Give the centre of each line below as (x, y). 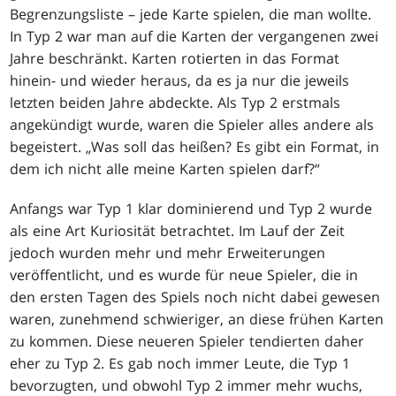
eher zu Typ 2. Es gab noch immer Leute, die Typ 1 (180, 363)
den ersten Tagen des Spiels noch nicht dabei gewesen (195, 297)
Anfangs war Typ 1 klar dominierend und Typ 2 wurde (191, 208)
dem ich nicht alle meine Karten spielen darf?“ (165, 168)
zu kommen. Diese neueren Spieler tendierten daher (187, 341)
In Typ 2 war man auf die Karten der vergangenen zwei (194, 36)
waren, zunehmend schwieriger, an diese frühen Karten (197, 319)
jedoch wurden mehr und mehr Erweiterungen (168, 252)
